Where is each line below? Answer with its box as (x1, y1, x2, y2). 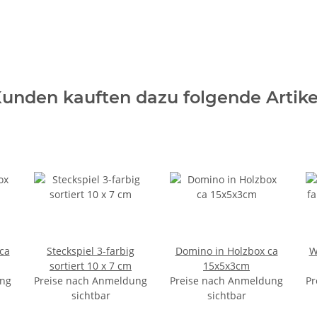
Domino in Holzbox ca (175, 244, 278, 258)
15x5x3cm (203, 259, 250, 273)
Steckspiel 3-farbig (47, 244, 134, 258)
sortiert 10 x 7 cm (50, 259, 132, 273)
